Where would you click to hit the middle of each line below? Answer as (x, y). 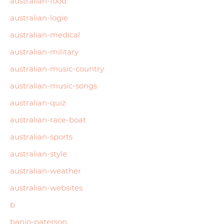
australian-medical (45, 34)
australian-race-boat (48, 119)
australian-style (38, 153)
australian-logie (39, 17)
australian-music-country (57, 68)
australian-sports (41, 136)
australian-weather (45, 170)
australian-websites (46, 187)
